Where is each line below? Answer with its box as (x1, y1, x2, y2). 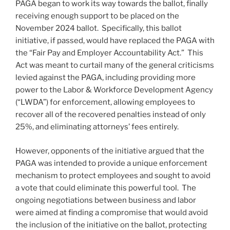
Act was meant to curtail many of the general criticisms (15, 61, 214, 70)
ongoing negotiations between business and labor (15, 195, 196, 205)
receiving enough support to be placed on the (15, 11, 179, 21)
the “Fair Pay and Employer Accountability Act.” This (15, 48, 203, 58)
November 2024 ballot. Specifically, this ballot (15, 24, 182, 33)
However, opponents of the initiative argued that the (15, 146, 204, 156)
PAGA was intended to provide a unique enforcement (15, 158, 207, 168)
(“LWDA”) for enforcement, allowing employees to (15, 98, 195, 107)
